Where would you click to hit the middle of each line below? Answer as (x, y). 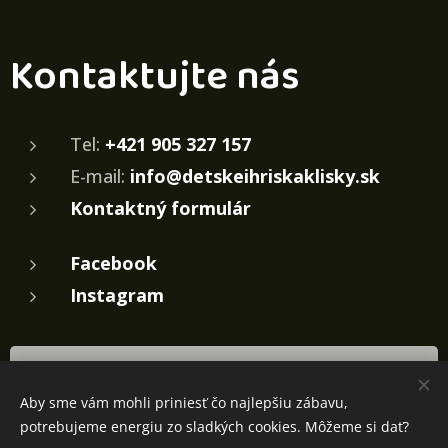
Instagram (117, 295)
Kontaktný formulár (160, 208)
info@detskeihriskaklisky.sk (255, 176)
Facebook (113, 263)
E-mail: (100, 176)
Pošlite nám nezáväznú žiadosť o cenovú (224, 375)
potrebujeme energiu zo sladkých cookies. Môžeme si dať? (214, 426)
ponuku (224, 402)
